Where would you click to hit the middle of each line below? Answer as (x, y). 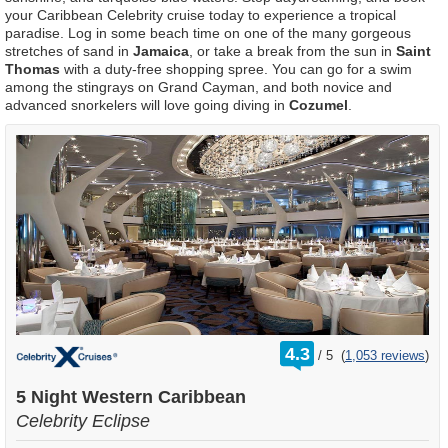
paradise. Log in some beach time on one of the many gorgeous (208, 32)
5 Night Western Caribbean (131, 396)
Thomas (32, 68)
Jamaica (161, 50)
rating (337, 347)
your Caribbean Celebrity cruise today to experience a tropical (200, 14)
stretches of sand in (69, 50)
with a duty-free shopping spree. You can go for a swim (236, 68)
